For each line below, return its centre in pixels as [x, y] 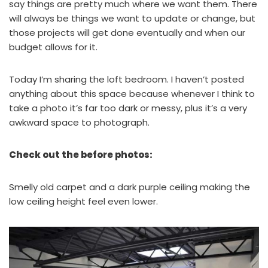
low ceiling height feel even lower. [83, 202]
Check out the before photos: [81, 155]
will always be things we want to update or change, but [132, 19]
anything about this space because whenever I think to [132, 94]
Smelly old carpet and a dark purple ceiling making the [130, 187]
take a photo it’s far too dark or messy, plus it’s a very [128, 108]
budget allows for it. [53, 47]
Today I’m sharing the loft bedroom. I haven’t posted [127, 80]
